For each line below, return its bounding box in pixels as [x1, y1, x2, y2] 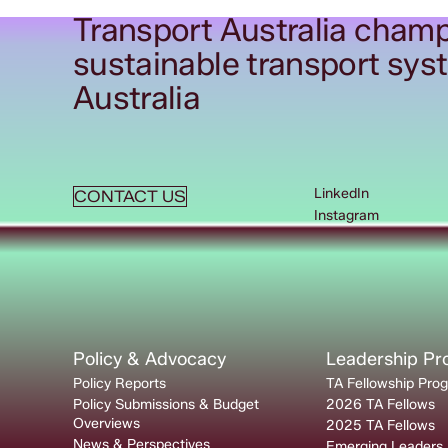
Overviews [72, 415, 140, 433]
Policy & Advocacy [72, 348, 226, 371]
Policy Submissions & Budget [72, 396, 259, 414]
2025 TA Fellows [325, 417, 435, 435]
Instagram [314, 207, 380, 225]
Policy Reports [72, 375, 166, 393]
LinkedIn [314, 185, 370, 203]
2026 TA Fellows [325, 396, 435, 414]
